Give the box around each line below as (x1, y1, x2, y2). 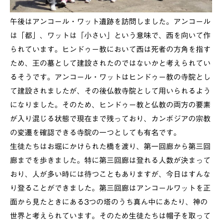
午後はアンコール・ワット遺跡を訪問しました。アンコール (10, 18, 211, 26)
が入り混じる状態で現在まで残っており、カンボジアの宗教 (10, 115, 211, 123)
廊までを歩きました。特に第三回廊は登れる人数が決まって (10, 157, 211, 165)
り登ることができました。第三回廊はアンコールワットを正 (10, 184, 211, 192)
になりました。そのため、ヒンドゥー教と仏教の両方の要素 (10, 101, 211, 109)
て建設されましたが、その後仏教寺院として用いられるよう (10, 87, 211, 95)
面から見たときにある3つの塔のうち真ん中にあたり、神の (10, 198, 208, 206)
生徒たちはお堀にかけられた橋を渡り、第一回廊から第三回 (10, 143, 211, 151)
